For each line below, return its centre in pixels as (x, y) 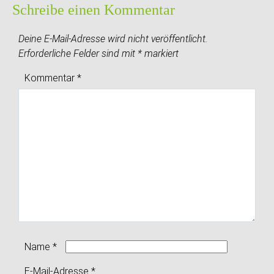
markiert (160, 53)
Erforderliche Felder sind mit (78, 53)
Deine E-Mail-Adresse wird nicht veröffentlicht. (113, 39)
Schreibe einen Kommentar (94, 10)
